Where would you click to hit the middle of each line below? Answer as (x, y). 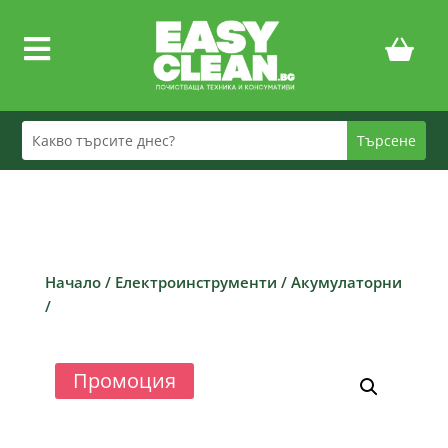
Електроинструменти (195, 281)
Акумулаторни (346, 281)
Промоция (124, 380)
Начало (72, 281)
